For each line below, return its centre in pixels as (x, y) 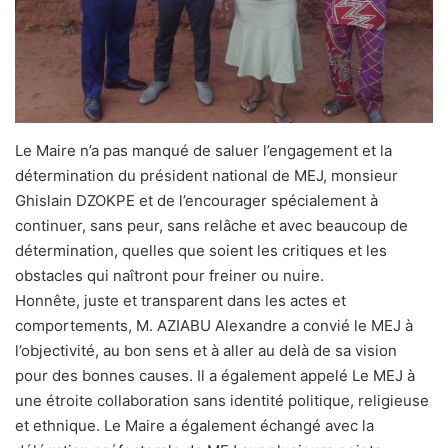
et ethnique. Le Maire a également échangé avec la (194, 425)
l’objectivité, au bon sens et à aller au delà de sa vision (206, 350)
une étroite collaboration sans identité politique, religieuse (222, 400)
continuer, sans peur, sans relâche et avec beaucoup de (211, 225)
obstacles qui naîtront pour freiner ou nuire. (169, 275)
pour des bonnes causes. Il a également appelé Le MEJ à (215, 375)
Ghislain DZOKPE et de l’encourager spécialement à (196, 200)
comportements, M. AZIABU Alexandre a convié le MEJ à (214, 325)
